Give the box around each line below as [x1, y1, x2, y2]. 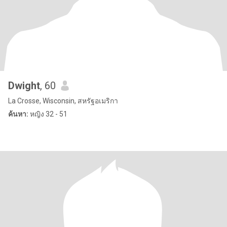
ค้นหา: [8, 110, 28, 118]
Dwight [8, 80, 40, 92]
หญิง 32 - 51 [28, 110, 67, 118]
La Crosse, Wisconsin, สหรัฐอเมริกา [8, 97, 118, 105]
